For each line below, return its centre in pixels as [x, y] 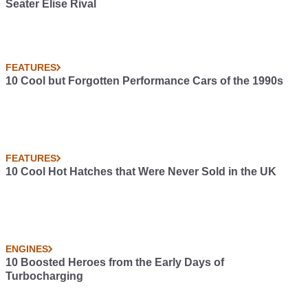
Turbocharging [44, 276]
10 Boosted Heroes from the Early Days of [115, 262]
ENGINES [27, 249]
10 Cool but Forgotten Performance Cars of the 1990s [144, 81]
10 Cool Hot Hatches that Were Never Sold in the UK [141, 172]
